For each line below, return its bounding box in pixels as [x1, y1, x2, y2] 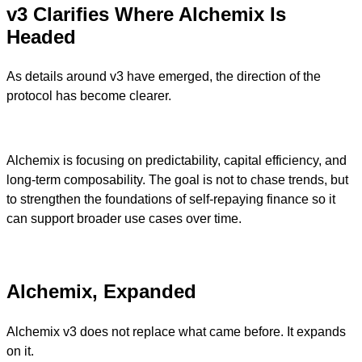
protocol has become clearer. [6, 88, 171, 103]
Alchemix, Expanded [6, 280, 196, 303]
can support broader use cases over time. [6, 211, 242, 225]
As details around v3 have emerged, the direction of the [6, 69, 321, 83]
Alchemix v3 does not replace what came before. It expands [6, 324, 346, 339]
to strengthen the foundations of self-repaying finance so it [6, 192, 335, 206]
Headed [6, 25, 76, 48]
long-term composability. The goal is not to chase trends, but [6, 172, 348, 187]
